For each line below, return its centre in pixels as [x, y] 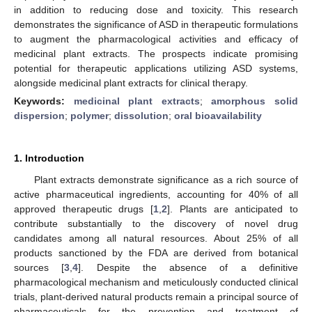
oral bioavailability [218, 115]
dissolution [141, 115]
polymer [89, 115]
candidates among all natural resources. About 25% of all [156, 238]
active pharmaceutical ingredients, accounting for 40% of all [156, 194]
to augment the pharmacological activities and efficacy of [156, 39]
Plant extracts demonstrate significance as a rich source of [166, 179]
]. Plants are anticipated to [233, 209]
